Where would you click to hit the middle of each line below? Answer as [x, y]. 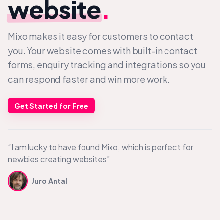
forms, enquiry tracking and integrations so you [107, 64]
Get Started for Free [52, 105]
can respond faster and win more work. [89, 79]
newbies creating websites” [59, 159]
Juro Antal [50, 181]
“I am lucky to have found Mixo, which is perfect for [101, 147]
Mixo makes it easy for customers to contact [101, 36]
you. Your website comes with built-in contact [103, 50]
